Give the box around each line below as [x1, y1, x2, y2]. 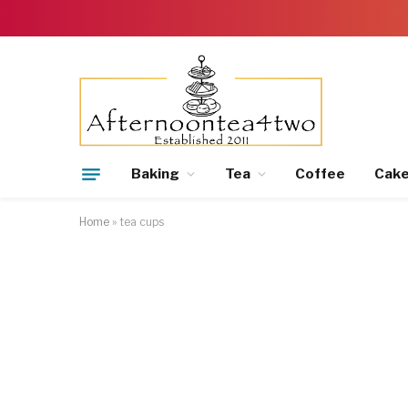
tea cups [119, 215, 164, 229]
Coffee [294, 166, 346, 182]
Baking [131, 166, 180, 182]
